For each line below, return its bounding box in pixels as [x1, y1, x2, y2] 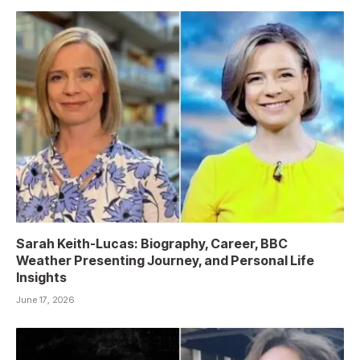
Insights [16, 268, 67, 285]
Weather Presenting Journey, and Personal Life [16, 252, 314, 268]
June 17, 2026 [16, 293, 74, 305]
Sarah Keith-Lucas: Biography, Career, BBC [16, 235, 288, 252]
